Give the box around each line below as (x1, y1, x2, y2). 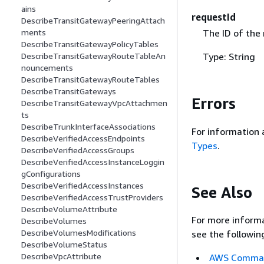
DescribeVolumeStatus (21, 239, 107, 250)
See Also (192, 183, 252, 202)
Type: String (202, 51, 255, 62)
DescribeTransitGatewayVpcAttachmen (21, 98, 167, 108)
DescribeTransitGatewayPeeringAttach (21, 15, 165, 26)
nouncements (21, 62, 73, 73)
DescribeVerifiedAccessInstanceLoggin (21, 157, 164, 167)
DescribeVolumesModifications (21, 227, 136, 238)
